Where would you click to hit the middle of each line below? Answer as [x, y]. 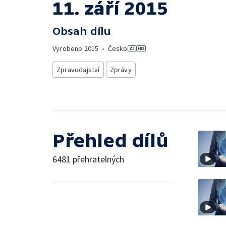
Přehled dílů [110, 140]
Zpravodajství [78, 70]
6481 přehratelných [88, 159]
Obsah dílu [82, 31]
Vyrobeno [68, 48]
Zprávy [121, 70]
